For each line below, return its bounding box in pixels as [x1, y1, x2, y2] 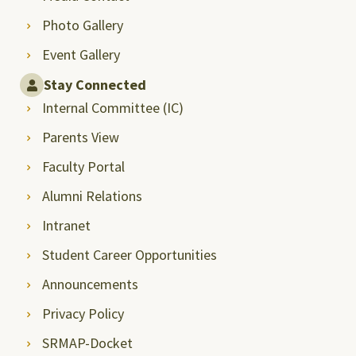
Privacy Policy [41, 304, 124, 323]
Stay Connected [44, 75, 146, 95]
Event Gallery [41, 45, 120, 64]
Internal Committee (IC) [41, 99, 184, 118]
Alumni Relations [41, 187, 142, 206]
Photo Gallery [41, 16, 123, 35]
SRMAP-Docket [41, 334, 133, 353]
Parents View [41, 128, 119, 147]
